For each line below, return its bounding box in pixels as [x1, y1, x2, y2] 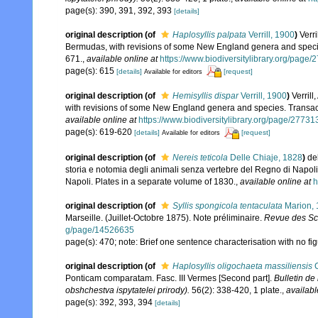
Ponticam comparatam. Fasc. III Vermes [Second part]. [65, 273, 274, 283]
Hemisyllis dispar [172, 91, 238, 102]
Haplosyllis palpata [172, 29, 246, 40]
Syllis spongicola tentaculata [172, 200, 283, 211]
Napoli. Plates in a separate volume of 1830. [65, 176, 236, 187]
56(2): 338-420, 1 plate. [190, 285, 282, 295]
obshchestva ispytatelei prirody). [65, 285, 190, 295]
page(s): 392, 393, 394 [65, 297, 155, 307]
